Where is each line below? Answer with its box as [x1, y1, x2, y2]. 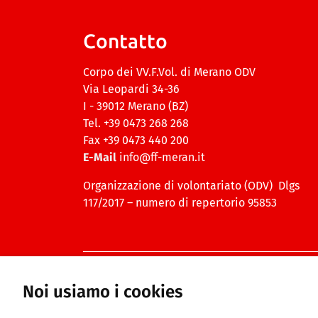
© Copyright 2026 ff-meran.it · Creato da [83, 268, 251, 279]
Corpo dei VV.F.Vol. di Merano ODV [83, 65, 256, 79]
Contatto [83, 30, 168, 53]
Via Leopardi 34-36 [83, 82, 180, 97]
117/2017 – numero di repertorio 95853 [83, 196, 277, 210]
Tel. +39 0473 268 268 [83, 116, 189, 131]
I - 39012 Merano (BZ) [83, 99, 188, 114]
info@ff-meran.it [119, 150, 205, 165]
